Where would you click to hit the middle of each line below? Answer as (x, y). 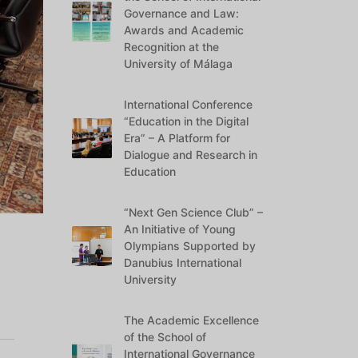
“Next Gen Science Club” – (194, 212)
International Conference (189, 104)
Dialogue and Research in (191, 155)
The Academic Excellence (192, 320)
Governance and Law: (182, 13)
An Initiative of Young (180, 229)
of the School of (165, 337)
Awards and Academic (184, 30)
